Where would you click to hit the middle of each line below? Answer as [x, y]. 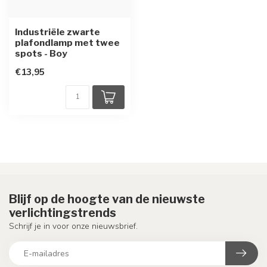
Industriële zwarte [58, 32]
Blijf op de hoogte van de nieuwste [107, 199]
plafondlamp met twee [67, 43]
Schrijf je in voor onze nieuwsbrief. [73, 226]
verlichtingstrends [63, 213]
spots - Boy [41, 53]
